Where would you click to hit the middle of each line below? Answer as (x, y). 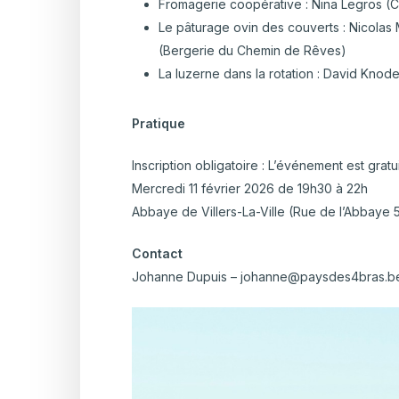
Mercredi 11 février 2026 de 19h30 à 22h (250, 189)
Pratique (159, 124)
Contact (159, 254)
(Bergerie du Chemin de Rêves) (253, 51)
